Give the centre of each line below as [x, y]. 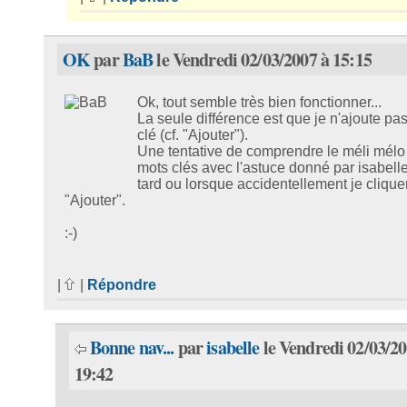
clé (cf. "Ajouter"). [192, 134]
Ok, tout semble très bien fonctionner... [259, 102]
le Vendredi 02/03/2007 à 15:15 [262, 59]
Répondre [121, 285]
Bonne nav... [132, 348]
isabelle [233, 348]
